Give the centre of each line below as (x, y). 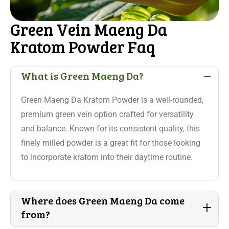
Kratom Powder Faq (83, 47)
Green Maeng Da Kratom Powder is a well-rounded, (112, 100)
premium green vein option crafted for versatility (107, 114)
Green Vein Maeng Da (89, 29)
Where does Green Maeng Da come (103, 200)
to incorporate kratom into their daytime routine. (107, 157)
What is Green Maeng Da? (82, 76)
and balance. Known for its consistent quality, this (110, 129)
